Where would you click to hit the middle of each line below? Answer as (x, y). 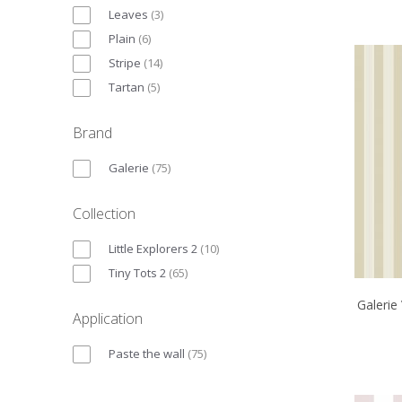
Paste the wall (147, 353)
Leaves (128, 14)
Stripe (125, 62)
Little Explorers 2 (153, 248)
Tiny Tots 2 (137, 272)
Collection (104, 213)
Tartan (127, 87)
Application (108, 318)
